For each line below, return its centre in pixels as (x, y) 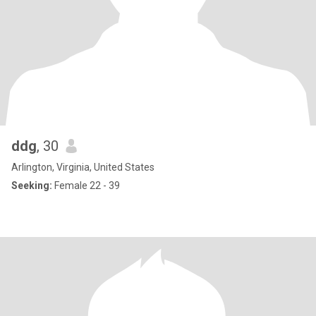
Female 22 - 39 (86, 186)
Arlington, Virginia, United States (83, 167)
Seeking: (32, 186)
